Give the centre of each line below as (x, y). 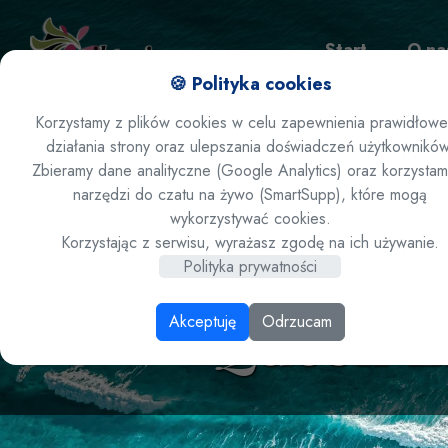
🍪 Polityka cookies (250, 84)
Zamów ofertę (384, 150)
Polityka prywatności (250, 266)
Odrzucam (296, 321)
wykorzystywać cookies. (250, 218)
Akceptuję (202, 321)
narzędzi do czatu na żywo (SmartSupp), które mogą (250, 194)
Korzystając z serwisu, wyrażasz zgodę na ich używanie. (250, 242)
